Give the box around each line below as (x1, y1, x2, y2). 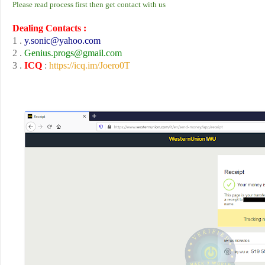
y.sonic (24, 35, 50, 46)
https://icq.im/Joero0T (49, 60, 130, 70)
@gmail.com (74, 48, 122, 58)
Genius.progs (24, 48, 74, 58)
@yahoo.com (50, 35, 101, 46)
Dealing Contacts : (12, 23, 86, 33)
